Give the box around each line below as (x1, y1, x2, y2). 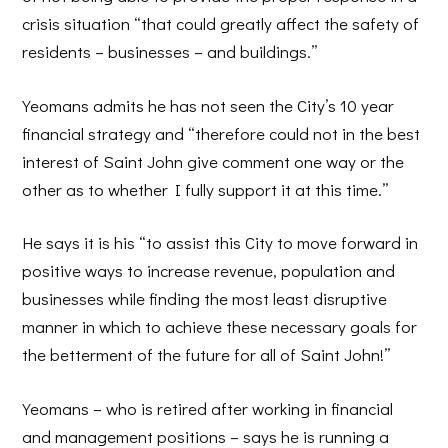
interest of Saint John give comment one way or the (22, 149, 405, 173)
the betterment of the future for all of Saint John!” (22, 343, 392, 367)
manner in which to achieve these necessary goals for (22, 315, 418, 339)
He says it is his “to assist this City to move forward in (22, 231, 419, 255)
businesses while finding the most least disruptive (22, 287, 388, 311)
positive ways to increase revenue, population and (22, 259, 396, 283)
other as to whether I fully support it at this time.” (22, 177, 390, 201)
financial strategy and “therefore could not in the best (22, 121, 421, 145)
